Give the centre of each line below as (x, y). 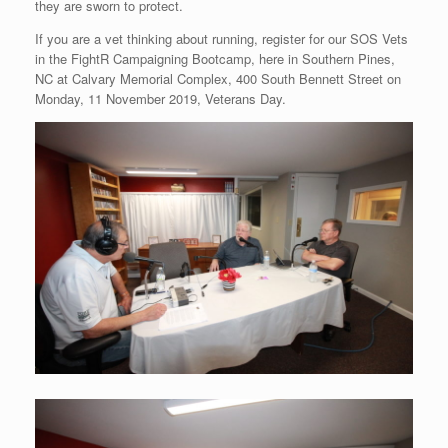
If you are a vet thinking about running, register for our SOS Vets (221, 38)
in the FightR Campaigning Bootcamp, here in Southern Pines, (215, 58)
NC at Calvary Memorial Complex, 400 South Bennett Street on (218, 78)
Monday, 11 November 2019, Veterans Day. (160, 98)
